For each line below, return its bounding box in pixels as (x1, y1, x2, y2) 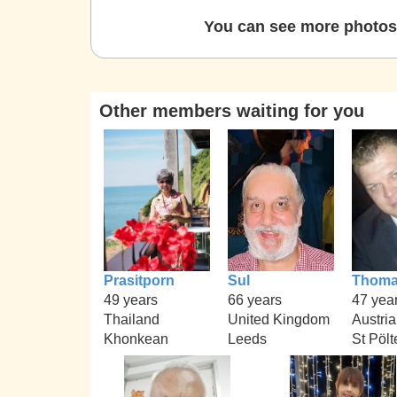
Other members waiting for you (99, 101, 364, 121)
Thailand (104, 311, 160, 327)
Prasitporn (104, 272, 175, 288)
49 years (104, 292, 158, 307)
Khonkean (104, 331, 168, 346)
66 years (228, 292, 282, 307)
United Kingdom (228, 311, 330, 327)
